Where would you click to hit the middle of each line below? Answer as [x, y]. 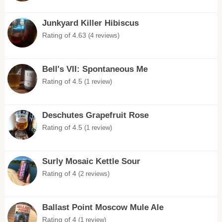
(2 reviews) [94, 174]
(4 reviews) [104, 35]
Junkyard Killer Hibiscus [90, 23]
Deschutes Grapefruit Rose [95, 115]
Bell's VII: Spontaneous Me [95, 69]
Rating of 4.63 [65, 35]
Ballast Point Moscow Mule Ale [103, 207]
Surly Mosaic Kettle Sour [91, 161]
